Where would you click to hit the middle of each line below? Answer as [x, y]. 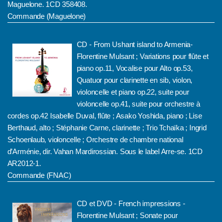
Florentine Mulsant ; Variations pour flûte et [142, 56]
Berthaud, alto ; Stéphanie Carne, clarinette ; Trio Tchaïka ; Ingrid [107, 128]
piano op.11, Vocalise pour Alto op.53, [135, 68]
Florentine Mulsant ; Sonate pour [127, 215]
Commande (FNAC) [39, 175]
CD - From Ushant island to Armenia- [135, 44]
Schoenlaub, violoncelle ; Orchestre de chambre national [95, 139]
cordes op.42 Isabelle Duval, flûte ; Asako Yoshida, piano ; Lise [105, 116]
